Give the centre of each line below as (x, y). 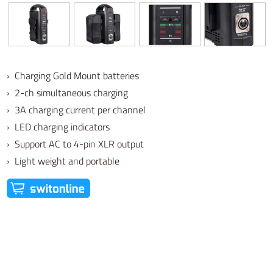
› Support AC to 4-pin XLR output (76, 144)
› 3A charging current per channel (76, 110)
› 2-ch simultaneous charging (68, 93)
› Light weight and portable (63, 161)
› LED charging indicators (58, 127)
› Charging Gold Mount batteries (73, 76)
